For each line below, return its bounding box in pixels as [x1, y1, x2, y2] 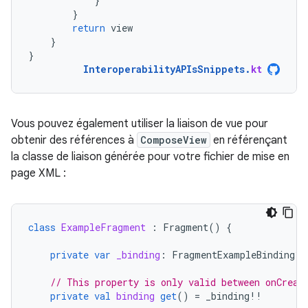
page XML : [11, 166, 66, 180]
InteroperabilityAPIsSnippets [83, 63, 245, 76]
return [72, 21, 105, 34]
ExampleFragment [61, 221, 146, 234]
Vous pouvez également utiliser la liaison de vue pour [11, 117, 268, 131]
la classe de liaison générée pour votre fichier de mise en [11, 150, 289, 164]
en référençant [210, 133, 287, 147]
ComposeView [140, 133, 207, 146]
